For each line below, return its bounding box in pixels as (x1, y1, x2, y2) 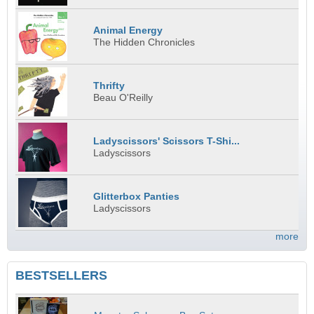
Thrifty (93, 81, 125, 92)
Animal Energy (93, 25, 163, 36)
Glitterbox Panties (93, 191, 180, 203)
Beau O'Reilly (93, 93, 153, 104)
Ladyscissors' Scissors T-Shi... (93, 136, 240, 147)
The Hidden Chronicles (93, 37, 196, 48)
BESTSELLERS (15, 268, 107, 283)
